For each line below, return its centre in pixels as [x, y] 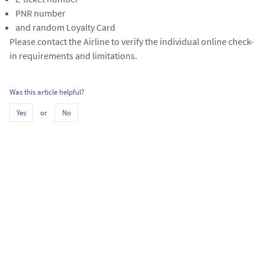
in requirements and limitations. [73, 56]
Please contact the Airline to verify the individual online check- [132, 41]
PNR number [41, 13]
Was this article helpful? [47, 92]
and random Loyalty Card [65, 27]
